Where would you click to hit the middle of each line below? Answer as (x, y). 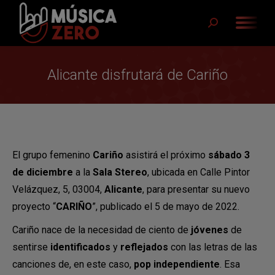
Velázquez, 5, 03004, (58, 189)
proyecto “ (34, 206)
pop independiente (177, 264)
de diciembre (43, 172)
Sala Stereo (120, 172)
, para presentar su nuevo (196, 189)
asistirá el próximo (166, 155)
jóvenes (210, 230)
